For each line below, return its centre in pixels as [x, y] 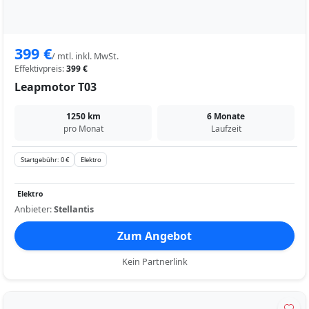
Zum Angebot [154, 236]
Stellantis [74, 209]
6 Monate [226, 117]
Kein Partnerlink [154, 261]
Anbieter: [34, 209]
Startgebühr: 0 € [44, 159]
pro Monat [83, 129]
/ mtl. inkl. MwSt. [85, 57]
